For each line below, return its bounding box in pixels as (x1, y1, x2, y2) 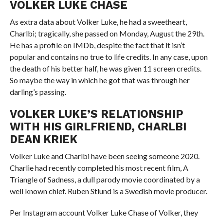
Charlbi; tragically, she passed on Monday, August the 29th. (9, 29, 204, 38)
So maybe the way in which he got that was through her (9, 75, 190, 85)
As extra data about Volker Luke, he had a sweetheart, (9, 17, 187, 26)
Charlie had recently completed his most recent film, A (9, 163, 188, 172)
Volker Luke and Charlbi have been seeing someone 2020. (9, 151, 200, 161)
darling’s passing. (9, 87, 66, 96)
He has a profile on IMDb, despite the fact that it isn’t (9, 40, 185, 50)
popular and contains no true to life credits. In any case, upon (9, 52, 208, 61)
